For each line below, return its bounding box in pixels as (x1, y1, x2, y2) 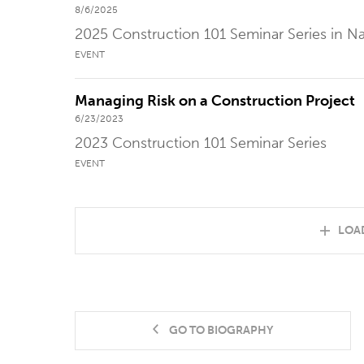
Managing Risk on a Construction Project (75, 92, 355, 110)
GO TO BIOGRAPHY (168, 323, 273, 337)
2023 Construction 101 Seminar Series (75, 133, 327, 152)
